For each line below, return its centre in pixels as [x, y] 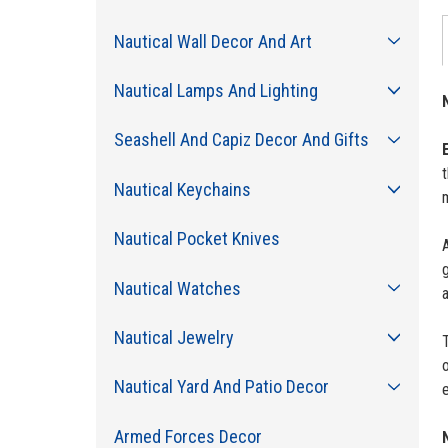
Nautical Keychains [183, 189]
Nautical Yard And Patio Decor [222, 387]
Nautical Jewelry [174, 337]
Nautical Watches [178, 288]
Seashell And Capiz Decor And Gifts [242, 140]
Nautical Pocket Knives [197, 239]
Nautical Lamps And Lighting [216, 91]
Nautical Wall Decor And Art [213, 41]
